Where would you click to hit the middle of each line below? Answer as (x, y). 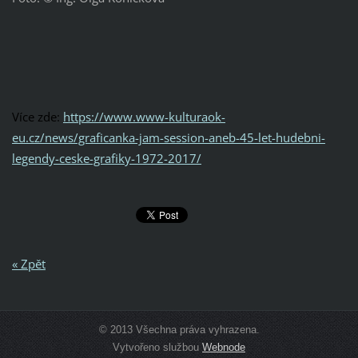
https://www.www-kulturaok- (144, 116)
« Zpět (28, 264)
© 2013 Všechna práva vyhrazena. (179, 330)
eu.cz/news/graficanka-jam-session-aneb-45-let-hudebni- (168, 137)
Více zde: (37, 116)
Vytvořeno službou (157, 348)
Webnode (224, 348)
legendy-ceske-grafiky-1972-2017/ (106, 158)
